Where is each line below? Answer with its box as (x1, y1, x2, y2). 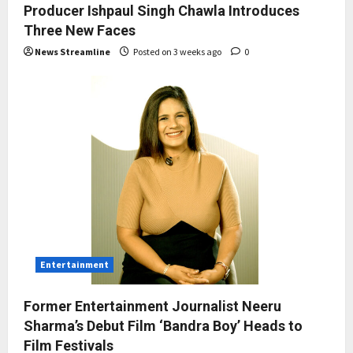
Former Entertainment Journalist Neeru (24, 297, 281, 314)
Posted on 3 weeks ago (132, 46, 223, 58)
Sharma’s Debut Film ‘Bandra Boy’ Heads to (24, 317, 303, 334)
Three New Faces (24, 22, 136, 39)
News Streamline (35, 46, 110, 58)
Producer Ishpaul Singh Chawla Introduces (24, 2, 299, 20)
